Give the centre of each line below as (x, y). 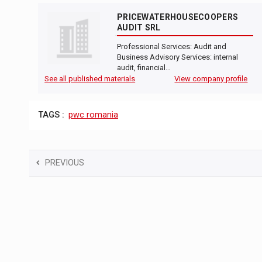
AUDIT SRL (139, 28)
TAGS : (51, 115)
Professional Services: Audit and (172, 47)
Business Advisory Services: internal (177, 57)
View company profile (211, 79)
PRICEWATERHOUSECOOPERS (178, 17)
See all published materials (90, 79)
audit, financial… (144, 68)
